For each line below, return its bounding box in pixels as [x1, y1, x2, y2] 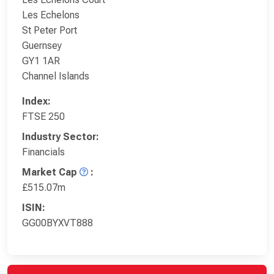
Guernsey [22, 39, 62, 51]
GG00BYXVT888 [22, 217, 93, 229]
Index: [22, 95, 51, 107]
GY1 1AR [22, 54, 60, 67]
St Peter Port [22, 24, 77, 36]
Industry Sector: [22, 130, 99, 143]
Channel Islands [22, 70, 89, 82]
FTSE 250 [22, 110, 65, 122]
